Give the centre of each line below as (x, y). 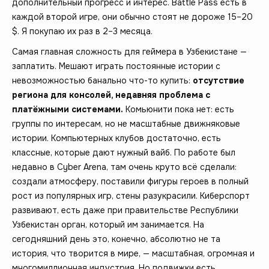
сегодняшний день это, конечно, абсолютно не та (116, 239)
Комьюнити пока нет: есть (179, 109)
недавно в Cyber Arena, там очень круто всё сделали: (124, 167)
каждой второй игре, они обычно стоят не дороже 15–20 (132, 17)
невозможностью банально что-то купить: (102, 80)
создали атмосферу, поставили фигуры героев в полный (130, 181)
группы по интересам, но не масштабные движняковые (126, 123)
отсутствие (219, 80)
